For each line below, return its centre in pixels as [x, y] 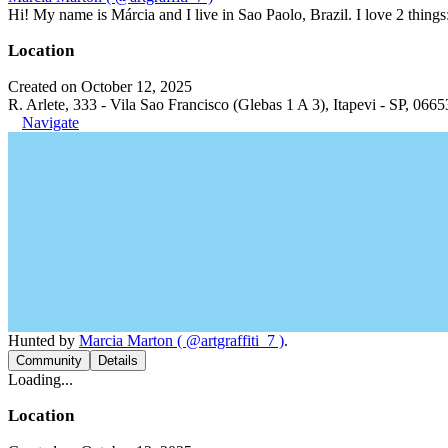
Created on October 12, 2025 [100, 86]
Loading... [40, 379]
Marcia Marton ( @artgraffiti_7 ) [181, 340]
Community [49, 360]
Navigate [50, 122]
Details [118, 360]
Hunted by [43, 340]
